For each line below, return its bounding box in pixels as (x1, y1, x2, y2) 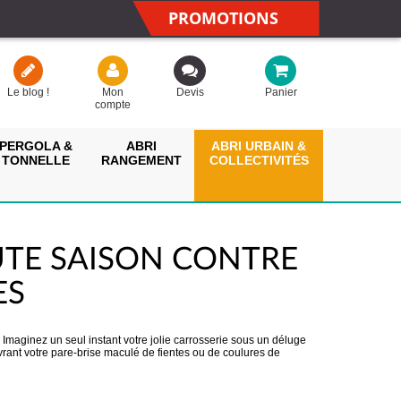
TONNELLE (2, 152, 70, 167)
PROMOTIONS (168, 7, 278, 29)
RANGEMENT (100, 152, 182, 167)
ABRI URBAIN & (211, 138, 306, 153)
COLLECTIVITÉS (209, 152, 309, 167)
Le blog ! (7, 86, 50, 98)
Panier (264, 86, 297, 98)
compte (94, 98, 131, 111)
